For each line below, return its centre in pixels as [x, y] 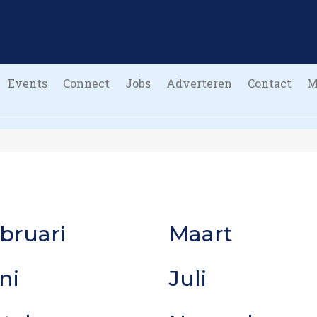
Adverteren [199, 83]
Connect [86, 83]
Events [28, 83]
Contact [270, 83]
